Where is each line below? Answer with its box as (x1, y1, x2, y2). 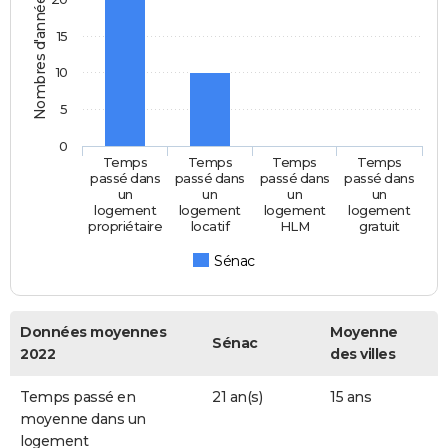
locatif (190, 218, 231, 235)
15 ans (330, 388, 371, 407)
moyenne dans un (20, 410, 146, 429)
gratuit (359, 218, 401, 235)
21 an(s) (212, 388, 262, 407)
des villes (330, 345, 395, 364)
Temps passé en (20, 388, 135, 407)
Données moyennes (20, 323, 166, 342)
